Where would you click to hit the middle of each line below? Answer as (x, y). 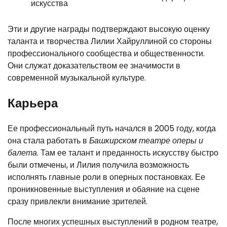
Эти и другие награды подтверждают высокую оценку (109, 29)
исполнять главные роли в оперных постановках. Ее (106, 177)
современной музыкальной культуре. (77, 78)
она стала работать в (48, 140)
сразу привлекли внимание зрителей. (78, 201)
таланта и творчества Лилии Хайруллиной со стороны (110, 41)
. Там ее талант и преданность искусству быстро (128, 153)
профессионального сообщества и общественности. (106, 53)
